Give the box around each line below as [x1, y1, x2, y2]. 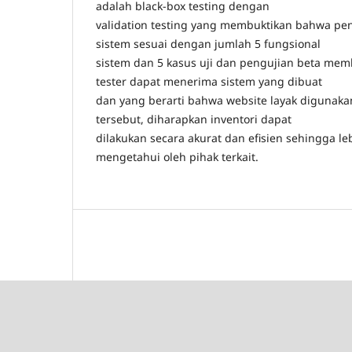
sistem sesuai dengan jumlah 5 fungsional [96, 35, 321, 51]
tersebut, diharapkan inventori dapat [96, 111, 291, 126]
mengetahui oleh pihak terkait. [96, 148, 258, 164]
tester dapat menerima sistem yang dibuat [96, 73, 322, 89]
